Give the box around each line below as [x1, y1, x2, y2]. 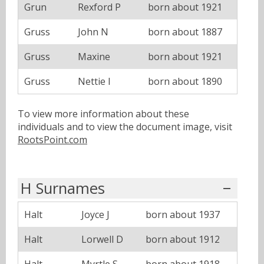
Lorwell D [81, 232, 123, 246]
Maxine [78, 49, 110, 63]
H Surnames [21, 177, 105, 199]
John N [78, 25, 108, 38]
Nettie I [78, 74, 111, 88]
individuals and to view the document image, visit [18, 120, 232, 133]
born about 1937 [146, 207, 220, 221]
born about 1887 [148, 25, 222, 38]
